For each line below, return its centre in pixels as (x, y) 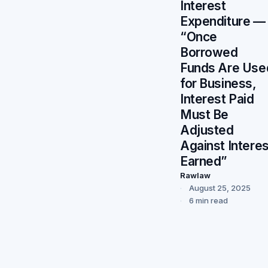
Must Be (205, 114)
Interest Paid (217, 99)
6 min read (208, 200)
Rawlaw (195, 175)
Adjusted (207, 130)
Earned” (204, 161)
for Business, (218, 83)
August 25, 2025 (220, 188)
